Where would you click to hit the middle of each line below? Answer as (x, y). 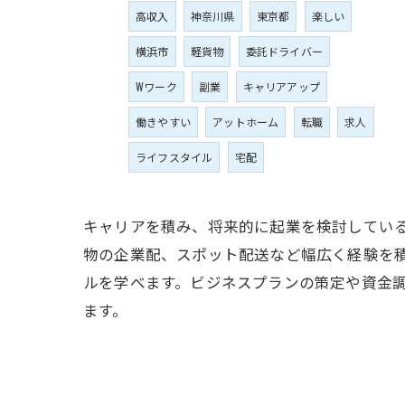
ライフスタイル (174, 157)
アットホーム (246, 122)
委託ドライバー (284, 52)
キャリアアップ (282, 87)
